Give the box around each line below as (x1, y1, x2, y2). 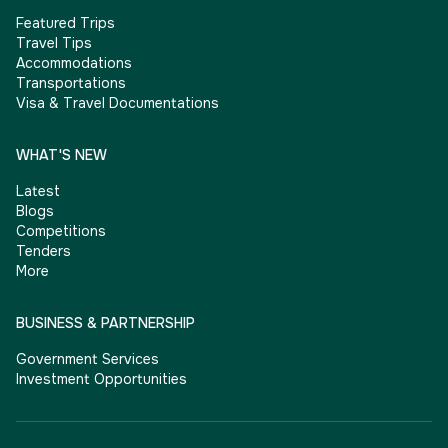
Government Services (16, 350, 159, 368)
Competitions (16, 222, 106, 240)
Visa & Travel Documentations (16, 94, 219, 112)
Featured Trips (16, 14, 115, 32)
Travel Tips (16, 34, 92, 52)
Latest (16, 182, 60, 200)
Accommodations (16, 54, 132, 72)
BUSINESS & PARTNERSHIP (16, 314, 195, 332)
